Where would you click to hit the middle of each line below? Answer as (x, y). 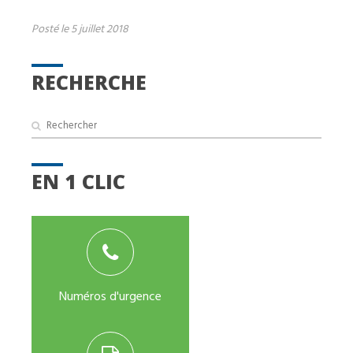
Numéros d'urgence (110, 295)
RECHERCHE (89, 82)
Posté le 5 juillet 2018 (80, 28)
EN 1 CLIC (78, 182)
